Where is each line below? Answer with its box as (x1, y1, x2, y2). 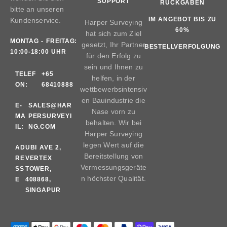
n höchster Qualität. (81, 174, 146, 182)
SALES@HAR (28, 101, 72, 109)
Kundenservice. (10, 16, 61, 24)
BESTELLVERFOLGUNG (144, 43, 221, 50)
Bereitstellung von (84, 152, 143, 160)
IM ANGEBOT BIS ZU (148, 15, 217, 23)
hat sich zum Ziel (85, 29, 142, 37)
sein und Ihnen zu (84, 62, 143, 71)
